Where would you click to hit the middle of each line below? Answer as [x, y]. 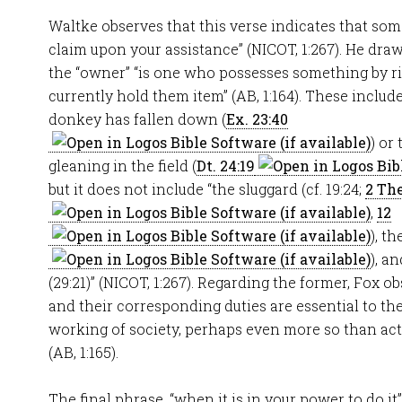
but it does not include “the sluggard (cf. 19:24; [207, 189]
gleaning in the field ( [122, 166]
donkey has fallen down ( [137, 119]
